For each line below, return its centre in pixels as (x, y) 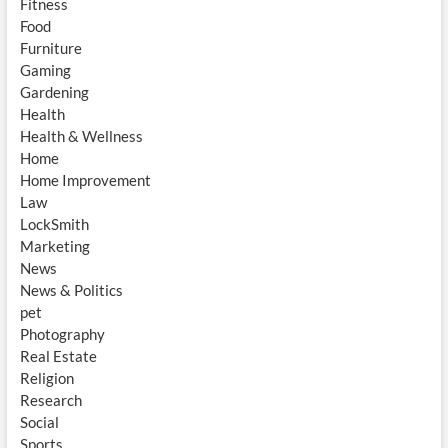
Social (39, 422)
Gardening (54, 92)
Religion (46, 378)
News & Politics (71, 290)
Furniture (50, 48)
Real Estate (58, 356)
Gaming (45, 70)
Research (50, 400)
